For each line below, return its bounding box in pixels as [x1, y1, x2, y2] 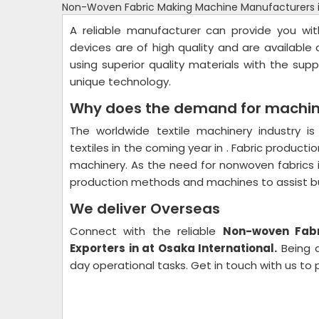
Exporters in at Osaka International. [70, 241, 278, 256]
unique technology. [70, 74, 171, 89]
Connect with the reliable [70, 224, 223, 239]
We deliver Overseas [70, 199, 220, 219]
